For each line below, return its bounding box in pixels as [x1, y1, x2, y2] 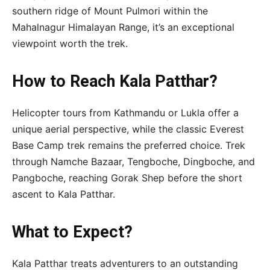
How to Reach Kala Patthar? [12, 72, 218, 92]
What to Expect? [12, 222, 133, 242]
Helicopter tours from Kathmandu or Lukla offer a [12, 107, 239, 119]
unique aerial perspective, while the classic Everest [12, 123, 244, 136]
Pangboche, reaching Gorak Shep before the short [12, 172, 242, 184]
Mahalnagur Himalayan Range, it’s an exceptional [12, 21, 234, 34]
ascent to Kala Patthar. [12, 188, 115, 201]
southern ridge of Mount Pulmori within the [12, 5, 208, 17]
